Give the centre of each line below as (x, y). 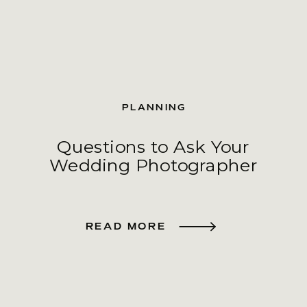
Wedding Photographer (153, 165)
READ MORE (126, 226)
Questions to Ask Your (153, 147)
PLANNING (154, 108)
